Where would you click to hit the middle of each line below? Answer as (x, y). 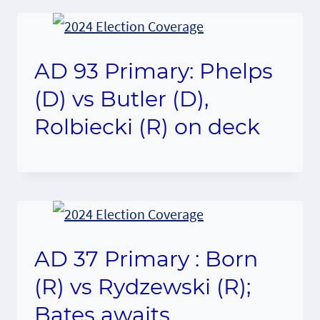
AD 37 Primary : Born (146, 259)
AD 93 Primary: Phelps (154, 71)
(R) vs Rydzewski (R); (142, 286)
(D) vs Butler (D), (121, 99)
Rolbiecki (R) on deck (147, 126)
